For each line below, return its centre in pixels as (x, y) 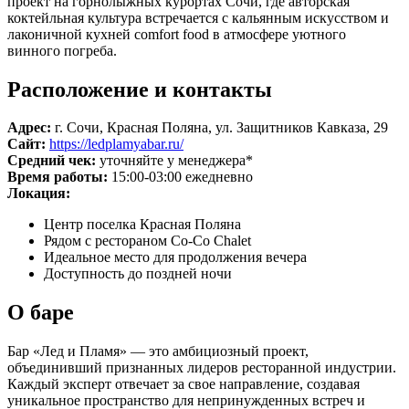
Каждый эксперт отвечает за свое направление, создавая (184, 384)
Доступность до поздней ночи (138, 274)
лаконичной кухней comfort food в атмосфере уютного (177, 34)
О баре (41, 313)
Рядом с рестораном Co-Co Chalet (147, 241)
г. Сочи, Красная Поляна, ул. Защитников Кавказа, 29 (220, 128)
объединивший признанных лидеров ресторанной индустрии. (202, 368)
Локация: (39, 194)
